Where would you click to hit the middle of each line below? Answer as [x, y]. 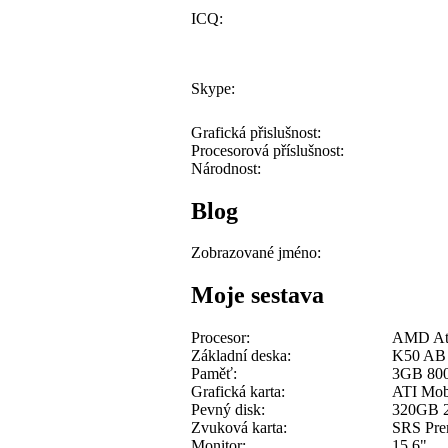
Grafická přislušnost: [256, 132]
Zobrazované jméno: [256, 253]
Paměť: [214, 374]
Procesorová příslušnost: [267, 150]
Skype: [213, 88]
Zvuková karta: [239, 428]
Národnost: [226, 168]
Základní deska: [241, 356]
